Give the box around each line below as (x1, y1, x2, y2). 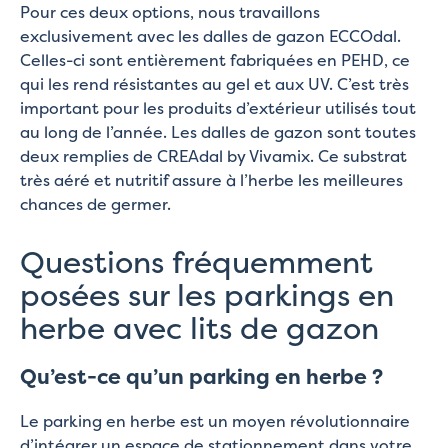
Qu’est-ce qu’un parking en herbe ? (20, 361, 383, 391)
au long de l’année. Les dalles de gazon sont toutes (20, 120, 416, 143)
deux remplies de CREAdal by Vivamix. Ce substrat (20, 144, 407, 167)
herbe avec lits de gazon (20, 306, 379, 349)
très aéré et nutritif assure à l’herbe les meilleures (20, 168, 403, 191)
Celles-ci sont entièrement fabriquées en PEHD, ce (20, 48, 410, 71)
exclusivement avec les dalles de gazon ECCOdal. (20, 24, 401, 47)
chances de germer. (20, 192, 171, 215)
